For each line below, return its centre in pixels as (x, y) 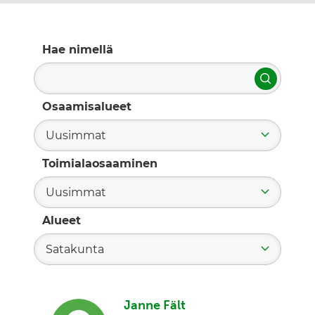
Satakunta (75, 250)
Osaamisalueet (87, 107)
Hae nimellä (78, 50)
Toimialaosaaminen (100, 164)
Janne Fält (155, 306)
